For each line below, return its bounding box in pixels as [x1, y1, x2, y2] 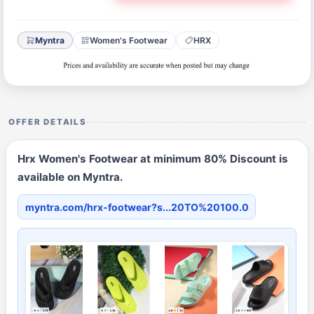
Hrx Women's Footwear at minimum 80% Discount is [18, 152, 288, 166]
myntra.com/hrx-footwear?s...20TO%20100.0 [25, 200, 249, 213]
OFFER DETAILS [8, 117, 87, 128]
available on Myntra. [18, 170, 123, 184]
